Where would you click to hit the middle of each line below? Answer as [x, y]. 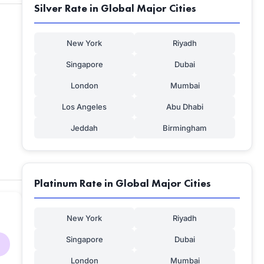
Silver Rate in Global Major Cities [115, 8]
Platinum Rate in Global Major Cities [122, 183]
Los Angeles [85, 107]
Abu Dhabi [185, 107]
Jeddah [85, 128]
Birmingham [185, 128]
